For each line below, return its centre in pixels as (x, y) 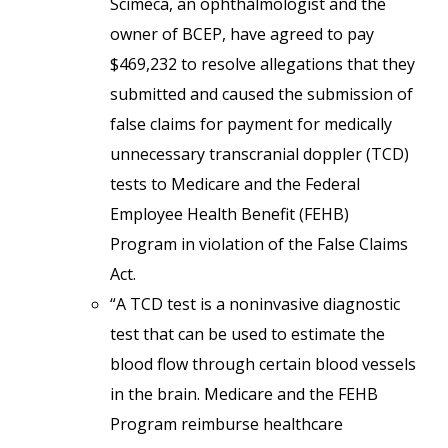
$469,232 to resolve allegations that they (262, 64)
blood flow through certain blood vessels (263, 364)
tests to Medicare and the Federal (235, 184)
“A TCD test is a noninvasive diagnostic (255, 304)
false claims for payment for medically (251, 124)
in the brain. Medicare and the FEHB (244, 394)
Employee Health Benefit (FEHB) (229, 214)
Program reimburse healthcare (226, 424)
